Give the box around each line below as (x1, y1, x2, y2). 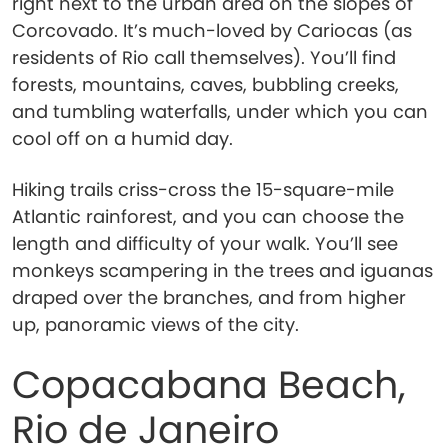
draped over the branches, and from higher (12, 285, 406, 310)
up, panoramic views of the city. (12, 312, 299, 337)
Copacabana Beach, (12, 358, 406, 411)
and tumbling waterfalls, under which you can (12, 99, 428, 124)
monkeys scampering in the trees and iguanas (12, 258, 433, 283)
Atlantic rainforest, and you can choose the (12, 204, 404, 229)
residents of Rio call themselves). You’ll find (12, 45, 396, 70)
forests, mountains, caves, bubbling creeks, (12, 72, 399, 97)
